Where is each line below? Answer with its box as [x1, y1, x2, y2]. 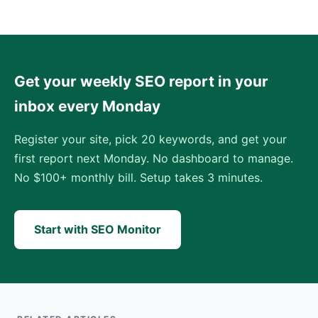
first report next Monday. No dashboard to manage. [14, 151, 293, 165]
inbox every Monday [14, 97, 160, 115]
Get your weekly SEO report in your [14, 72, 268, 90]
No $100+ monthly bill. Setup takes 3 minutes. [14, 170, 263, 185]
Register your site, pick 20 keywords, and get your [14, 132, 287, 146]
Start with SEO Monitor [34, 222, 161, 236]
